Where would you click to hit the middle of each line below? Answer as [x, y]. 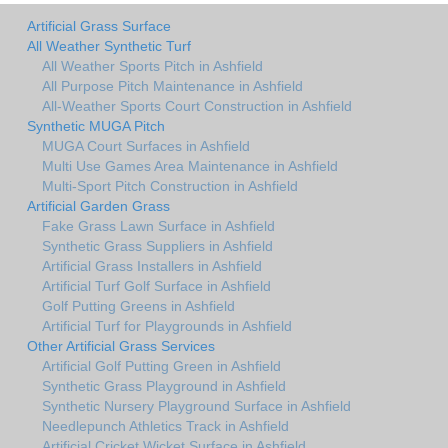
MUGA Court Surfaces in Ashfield [146, 145]
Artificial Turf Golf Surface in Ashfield [156, 285]
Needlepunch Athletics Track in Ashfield [165, 425]
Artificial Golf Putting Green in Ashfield [161, 365]
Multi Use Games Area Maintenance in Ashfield [190, 165]
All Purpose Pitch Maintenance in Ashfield [172, 85]
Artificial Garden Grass [98, 205]
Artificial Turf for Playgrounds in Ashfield [167, 325]
